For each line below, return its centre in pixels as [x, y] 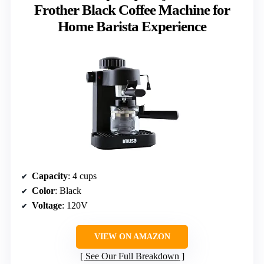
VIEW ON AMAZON [132, 236]
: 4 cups [82, 176]
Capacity [50, 176]
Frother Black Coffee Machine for [132, 9]
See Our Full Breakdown [132, 256]
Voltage [47, 205]
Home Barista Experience [132, 26]
